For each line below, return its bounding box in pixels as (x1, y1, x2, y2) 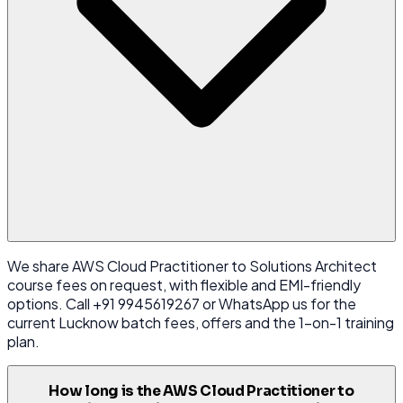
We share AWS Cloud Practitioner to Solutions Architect (7, 256, 377, 276)
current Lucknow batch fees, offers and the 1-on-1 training (7, 313, 394, 333)
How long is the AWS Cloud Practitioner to (49, 381, 354, 400)
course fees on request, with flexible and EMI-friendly (7, 275, 361, 295)
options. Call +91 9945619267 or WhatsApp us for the (7, 294, 356, 314)
